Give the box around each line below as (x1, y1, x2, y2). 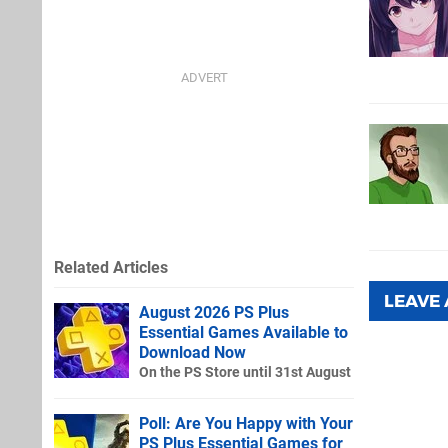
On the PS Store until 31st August (139, 363, 351, 381)
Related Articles (54, 257, 168, 277)
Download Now (139, 342, 246, 362)
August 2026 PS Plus (139, 302, 289, 322)
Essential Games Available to (139, 322, 348, 342)
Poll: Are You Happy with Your (139, 413, 353, 433)
